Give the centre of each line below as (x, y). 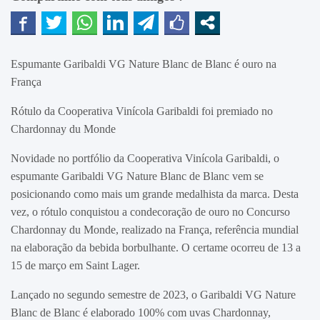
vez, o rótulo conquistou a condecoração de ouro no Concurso (150, 211)
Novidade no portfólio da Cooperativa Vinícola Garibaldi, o (145, 158)
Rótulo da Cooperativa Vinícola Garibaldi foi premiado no (142, 111)
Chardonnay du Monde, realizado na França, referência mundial (155, 229)
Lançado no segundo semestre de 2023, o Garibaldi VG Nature (153, 294)
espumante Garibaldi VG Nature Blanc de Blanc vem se (137, 176)
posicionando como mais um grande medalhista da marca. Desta (155, 194)
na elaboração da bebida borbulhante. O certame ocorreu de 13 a (156, 247)
